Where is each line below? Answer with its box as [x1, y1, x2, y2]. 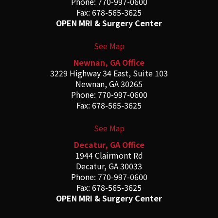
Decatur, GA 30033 [76, 160, 142, 172]
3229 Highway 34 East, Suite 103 [50, 67, 168, 79]
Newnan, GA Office [73, 56, 145, 69]
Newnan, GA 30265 [75, 78, 143, 90]
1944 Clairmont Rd [75, 149, 143, 162]
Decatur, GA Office [73, 139, 145, 151]
